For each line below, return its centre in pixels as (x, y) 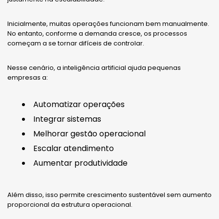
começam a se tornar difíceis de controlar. (76, 43)
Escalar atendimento (74, 148)
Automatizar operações (79, 104)
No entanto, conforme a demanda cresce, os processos (97, 33)
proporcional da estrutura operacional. (70, 204)
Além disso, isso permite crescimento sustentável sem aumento (109, 195)
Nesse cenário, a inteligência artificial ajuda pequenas (94, 67)
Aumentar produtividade (80, 163)
